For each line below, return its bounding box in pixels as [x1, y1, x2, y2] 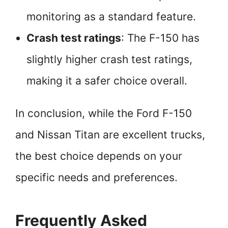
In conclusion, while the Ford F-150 [15, 107, 192, 120]
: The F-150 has [121, 32, 199, 45]
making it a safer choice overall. [26, 74, 187, 88]
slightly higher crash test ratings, [26, 53, 192, 66]
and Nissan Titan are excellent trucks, [15, 128, 205, 141]
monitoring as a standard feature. [26, 10, 196, 23]
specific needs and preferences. [15, 171, 178, 184]
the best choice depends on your [15, 150, 182, 163]
